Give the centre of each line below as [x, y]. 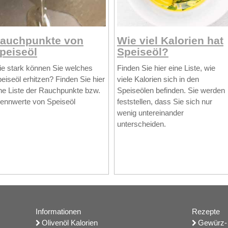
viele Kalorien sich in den [158, 79]
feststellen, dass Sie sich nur [164, 102]
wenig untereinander [150, 113]
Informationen [59, 211]
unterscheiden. [141, 124]
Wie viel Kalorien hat [170, 40]
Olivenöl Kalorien [70, 222]
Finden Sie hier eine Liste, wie [166, 68]
